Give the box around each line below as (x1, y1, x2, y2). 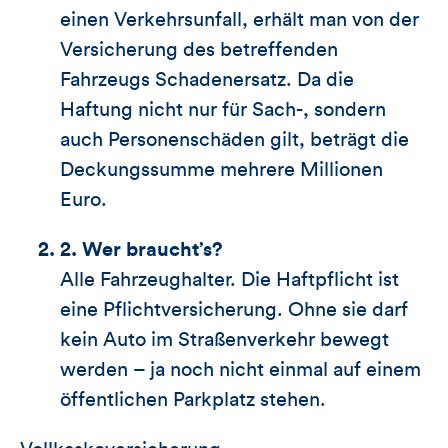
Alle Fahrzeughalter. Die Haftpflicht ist (60, 269, 399, 290)
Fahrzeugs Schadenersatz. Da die (60, 69, 354, 90)
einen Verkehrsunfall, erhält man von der (60, 9, 419, 30)
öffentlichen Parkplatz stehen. (60, 389, 326, 410)
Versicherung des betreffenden (60, 39, 338, 60)
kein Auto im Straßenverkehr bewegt (60, 329, 389, 350)
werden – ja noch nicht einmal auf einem (60, 359, 421, 380)
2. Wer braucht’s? (60, 239, 223, 260)
